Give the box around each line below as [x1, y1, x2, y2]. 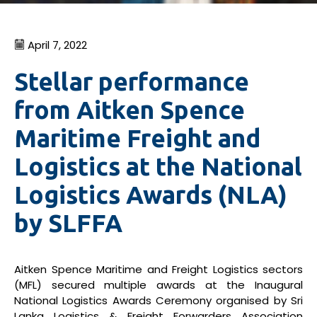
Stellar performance [14, 67, 249, 96]
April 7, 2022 [25, 38, 87, 52]
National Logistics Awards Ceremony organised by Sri [14, 293, 303, 308]
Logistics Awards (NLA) [14, 180, 287, 209]
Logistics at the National [14, 152, 302, 180]
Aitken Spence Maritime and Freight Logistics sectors [14, 262, 303, 277]
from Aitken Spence [14, 96, 245, 124]
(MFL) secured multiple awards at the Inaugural [14, 277, 303, 292]
